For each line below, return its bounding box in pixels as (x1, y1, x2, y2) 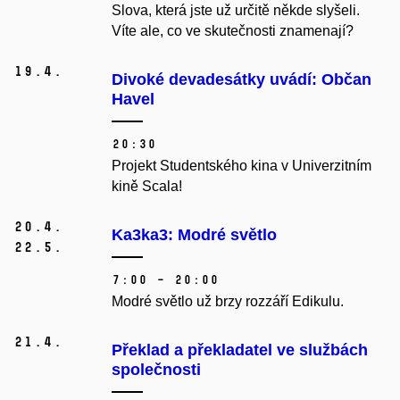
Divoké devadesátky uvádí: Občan (112, 71, 371, 89)
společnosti (112, 361, 201, 379)
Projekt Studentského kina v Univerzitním (112, 158, 371, 174)
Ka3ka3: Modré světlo (112, 226, 277, 245)
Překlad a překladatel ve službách (112, 341, 368, 360)
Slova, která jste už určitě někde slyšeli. (112, 3, 360, 19)
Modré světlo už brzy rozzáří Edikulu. (112, 294, 344, 310)
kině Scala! (112, 179, 182, 195)
